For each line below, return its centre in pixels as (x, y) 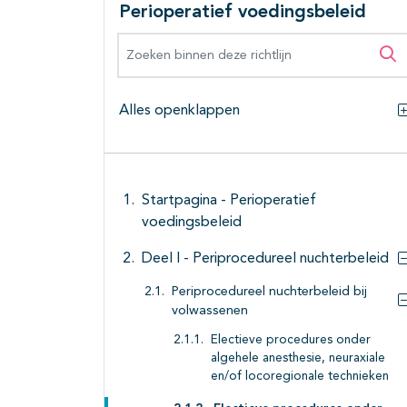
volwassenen (210, 312)
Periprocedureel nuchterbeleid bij (269, 293)
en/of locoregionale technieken (300, 377)
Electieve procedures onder (291, 341)
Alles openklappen (179, 111)
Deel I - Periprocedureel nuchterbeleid (265, 259)
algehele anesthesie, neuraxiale (298, 359)
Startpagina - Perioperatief (229, 201)
